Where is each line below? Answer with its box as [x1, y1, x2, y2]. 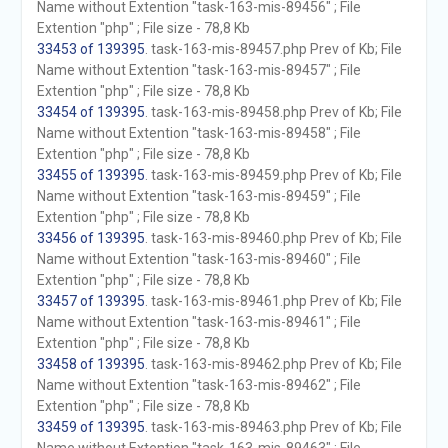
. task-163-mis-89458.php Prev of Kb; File [144, 104, 402, 120]
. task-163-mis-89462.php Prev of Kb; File [144, 356, 402, 372]
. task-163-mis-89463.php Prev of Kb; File [144, 419, 402, 435]
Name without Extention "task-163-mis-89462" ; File [36, 377, 361, 393]
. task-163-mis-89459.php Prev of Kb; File [144, 167, 402, 183]
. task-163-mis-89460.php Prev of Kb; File [144, 230, 402, 246]
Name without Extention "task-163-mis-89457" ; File [36, 62, 361, 78]
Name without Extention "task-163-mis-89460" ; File [36, 251, 361, 267]
